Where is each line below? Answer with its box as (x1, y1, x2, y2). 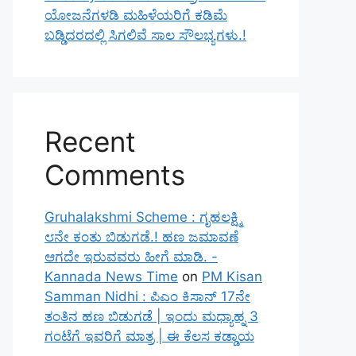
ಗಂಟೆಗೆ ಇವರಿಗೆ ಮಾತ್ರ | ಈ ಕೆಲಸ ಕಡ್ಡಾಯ (44, 328, 254, 344)
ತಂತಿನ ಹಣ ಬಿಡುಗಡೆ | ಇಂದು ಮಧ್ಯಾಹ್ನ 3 (44, 308, 258, 324)
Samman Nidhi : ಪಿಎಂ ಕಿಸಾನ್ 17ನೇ (44, 288, 250, 304)
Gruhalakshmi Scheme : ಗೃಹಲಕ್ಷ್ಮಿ (44, 209, 242, 225)
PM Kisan (202, 269, 262, 284)
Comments (44, 158, 185, 192)
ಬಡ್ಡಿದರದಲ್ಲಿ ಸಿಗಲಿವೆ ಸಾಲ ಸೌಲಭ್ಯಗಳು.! (44, 27, 246, 43)
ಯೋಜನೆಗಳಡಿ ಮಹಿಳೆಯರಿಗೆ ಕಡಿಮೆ (44, 7, 227, 23)
